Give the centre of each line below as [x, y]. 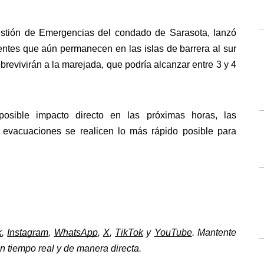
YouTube [173, 232]
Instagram [28, 232]
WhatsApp [76, 232]
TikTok [129, 232]
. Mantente [214, 232]
